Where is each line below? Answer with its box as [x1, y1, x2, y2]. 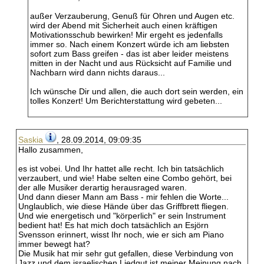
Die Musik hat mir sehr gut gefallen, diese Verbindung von [18, 249, 233, 258]
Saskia [18, 135, 43, 144]
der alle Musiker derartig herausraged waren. [18, 183, 187, 192]
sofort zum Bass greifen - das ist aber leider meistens [30, 49, 229, 58]
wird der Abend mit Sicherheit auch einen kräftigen [30, 21, 217, 30]
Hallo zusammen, [18, 145, 83, 154]
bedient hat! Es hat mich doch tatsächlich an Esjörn [18, 220, 209, 230]
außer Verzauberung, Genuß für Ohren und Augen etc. [30, 11, 235, 21]
